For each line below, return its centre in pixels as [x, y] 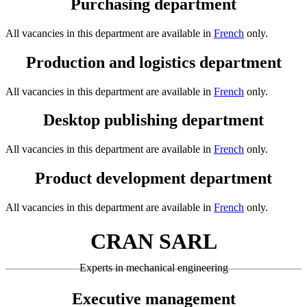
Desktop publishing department [153, 120]
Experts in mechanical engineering [153, 268]
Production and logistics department [153, 62]
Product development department [153, 179]
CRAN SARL [153, 241]
